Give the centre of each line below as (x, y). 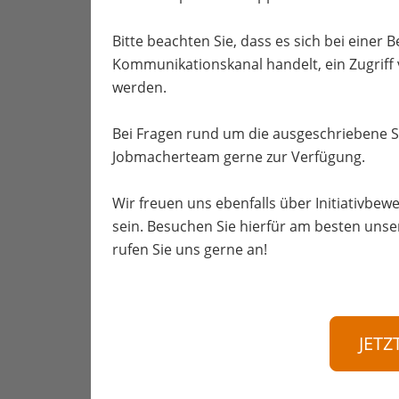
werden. (139, 87)
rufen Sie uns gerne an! (190, 249)
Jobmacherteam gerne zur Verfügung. (239, 157)
